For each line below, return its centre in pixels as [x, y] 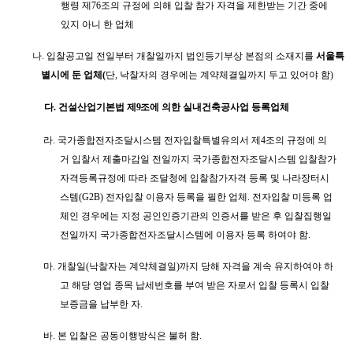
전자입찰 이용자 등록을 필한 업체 [176, 197]
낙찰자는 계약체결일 [133, 266]
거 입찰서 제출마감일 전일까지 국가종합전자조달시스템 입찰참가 [198, 159]
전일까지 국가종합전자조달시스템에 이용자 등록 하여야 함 [184, 234]
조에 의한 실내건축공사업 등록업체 [215, 107]
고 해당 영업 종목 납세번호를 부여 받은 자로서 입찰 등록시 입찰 [195, 285]
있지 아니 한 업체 [97, 24]
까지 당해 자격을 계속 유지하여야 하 [257, 266]
